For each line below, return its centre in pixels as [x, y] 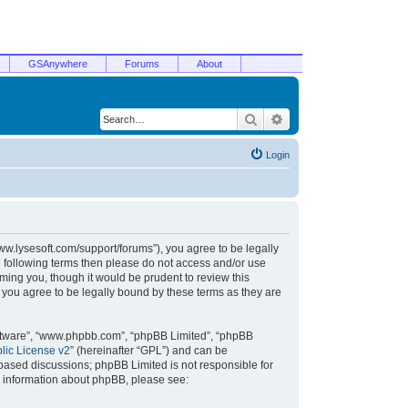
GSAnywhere [58, 64]
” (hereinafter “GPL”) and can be [149, 351]
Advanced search [332, 118]
